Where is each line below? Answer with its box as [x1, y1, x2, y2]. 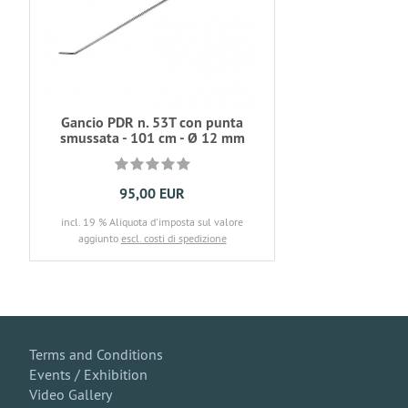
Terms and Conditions [29, 345, 163, 363]
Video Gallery [29, 385, 112, 403]
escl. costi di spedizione [120, 231, 227, 245]
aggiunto [77, 231, 121, 245]
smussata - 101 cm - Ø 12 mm [59, 128, 245, 148]
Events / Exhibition [29, 365, 148, 383]
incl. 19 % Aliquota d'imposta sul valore [61, 215, 243, 229]
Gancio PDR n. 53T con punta [61, 113, 243, 132]
